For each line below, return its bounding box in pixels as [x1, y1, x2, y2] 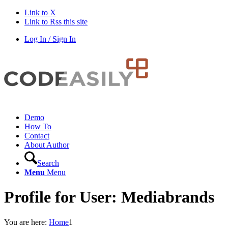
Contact [24, 131, 49, 140]
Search [37, 159, 59, 167]
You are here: [4, 217, 47, 226]
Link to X [24, 8, 56, 17]
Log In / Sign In [24, 35, 76, 43]
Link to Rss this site [24, 17, 88, 26]
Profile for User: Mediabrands [4, 188, 214, 207]
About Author [24, 140, 69, 149]
